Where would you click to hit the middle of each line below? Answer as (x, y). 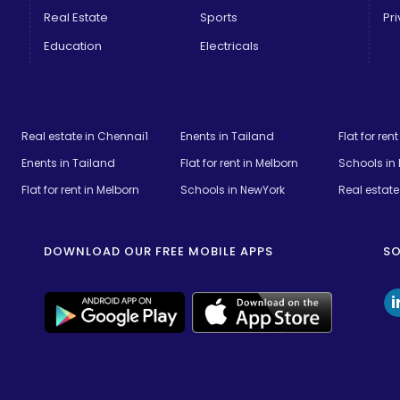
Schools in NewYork (232, 189)
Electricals (229, 46)
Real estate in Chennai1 (85, 136)
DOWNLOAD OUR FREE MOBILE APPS (158, 251)
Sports (218, 17)
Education (73, 46)
